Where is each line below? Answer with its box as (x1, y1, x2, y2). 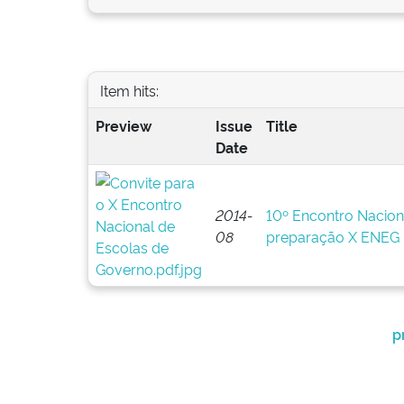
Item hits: (99, 79, 159, 100)
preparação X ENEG (265, 226, 399, 246)
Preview (95, 115, 151, 135)
